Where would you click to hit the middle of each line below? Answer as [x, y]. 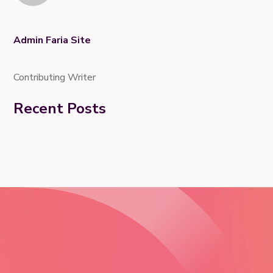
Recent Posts [60, 109]
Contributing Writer [55, 78]
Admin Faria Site [52, 41]
